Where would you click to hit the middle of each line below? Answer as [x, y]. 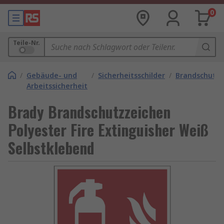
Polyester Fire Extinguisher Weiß [108, 130]
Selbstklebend [51, 148]
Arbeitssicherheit [57, 86]
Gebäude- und [52, 75]
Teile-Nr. [26, 43]
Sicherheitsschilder [131, 75]
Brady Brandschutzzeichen [89, 112]
